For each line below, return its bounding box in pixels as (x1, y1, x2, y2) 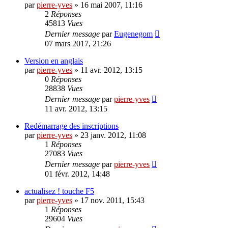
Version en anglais (24, 56, 83, 66)
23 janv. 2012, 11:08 (80, 131, 146, 140)
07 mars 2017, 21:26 (45, 39, 111, 48)
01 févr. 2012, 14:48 (45, 169, 110, 179)
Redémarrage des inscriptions (24, 122, 119, 131)
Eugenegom (114, 30, 153, 39)
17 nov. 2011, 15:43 (80, 196, 145, 205)
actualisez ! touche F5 (24, 187, 94, 196)
